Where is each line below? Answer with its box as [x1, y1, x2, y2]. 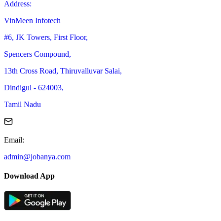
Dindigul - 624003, [4, 83, 64, 92]
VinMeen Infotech [4, 16, 61, 25]
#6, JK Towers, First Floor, [4, 33, 88, 41]
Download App [4, 172, 55, 181]
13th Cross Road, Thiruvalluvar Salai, [4, 66, 122, 75]
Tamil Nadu [4, 100, 41, 109]
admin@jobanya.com [4, 152, 71, 161]
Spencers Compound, [4, 49, 71, 58]
